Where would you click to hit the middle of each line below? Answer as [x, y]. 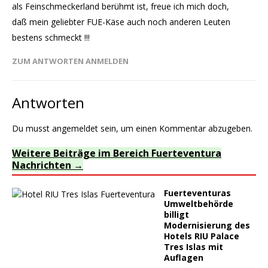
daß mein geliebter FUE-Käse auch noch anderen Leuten [121, 22]
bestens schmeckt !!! [51, 37]
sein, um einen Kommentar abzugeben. [175, 128]
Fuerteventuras [197, 193]
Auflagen [184, 258]
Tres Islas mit [194, 247]
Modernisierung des [207, 225]
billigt [176, 214]
